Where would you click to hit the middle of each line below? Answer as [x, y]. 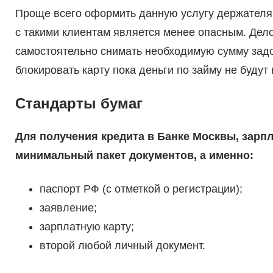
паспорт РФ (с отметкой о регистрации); [141, 189]
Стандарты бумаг [79, 104]
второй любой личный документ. [122, 246]
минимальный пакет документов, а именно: [134, 156]
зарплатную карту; [87, 227]
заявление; [68, 208]
